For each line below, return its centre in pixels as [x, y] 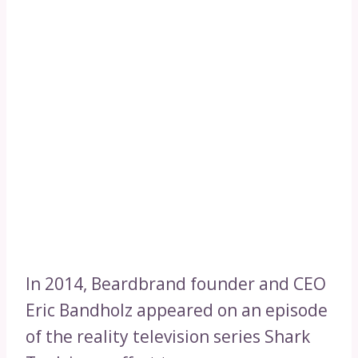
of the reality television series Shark [168, 336]
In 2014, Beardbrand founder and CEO [176, 283]
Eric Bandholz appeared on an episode [177, 310]
